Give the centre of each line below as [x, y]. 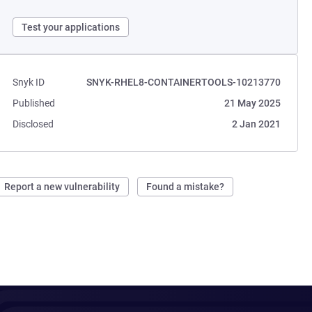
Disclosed [33, 124]
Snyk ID [29, 82]
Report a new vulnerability [62, 187]
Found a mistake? [186, 187]
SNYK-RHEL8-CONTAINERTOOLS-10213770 [183, 82]
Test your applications [71, 27]
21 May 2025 [252, 103]
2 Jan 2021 [256, 124]
